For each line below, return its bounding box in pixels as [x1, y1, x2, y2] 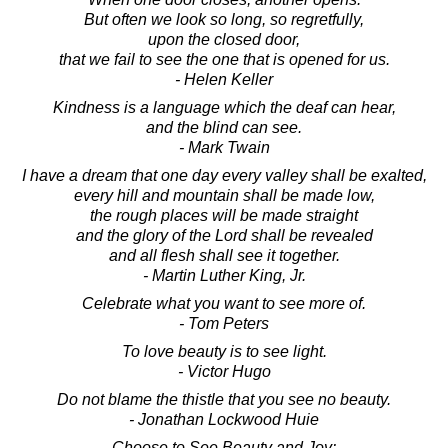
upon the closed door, [148, 30, 300, 48]
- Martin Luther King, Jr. [142, 266, 306, 284]
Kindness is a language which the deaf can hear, [52, 98, 396, 116]
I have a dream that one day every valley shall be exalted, [21, 166, 427, 184]
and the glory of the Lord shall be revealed [75, 226, 373, 244]
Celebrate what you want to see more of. [82, 294, 366, 312]
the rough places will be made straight [90, 206, 358, 224]
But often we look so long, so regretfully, [84, 10, 364, 28]
